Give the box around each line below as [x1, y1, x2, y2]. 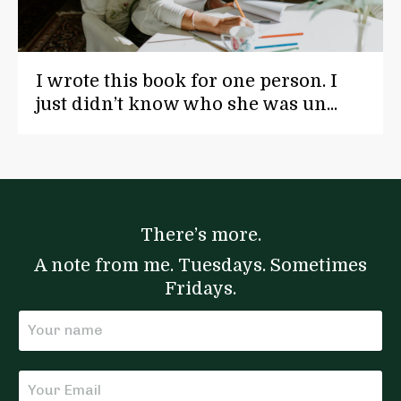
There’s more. [140, 224, 261, 245]
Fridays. [165, 277, 236, 299]
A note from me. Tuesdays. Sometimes [34, 254, 367, 276]
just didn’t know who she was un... [36, 93, 337, 115]
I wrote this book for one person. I [36, 70, 337, 91]
